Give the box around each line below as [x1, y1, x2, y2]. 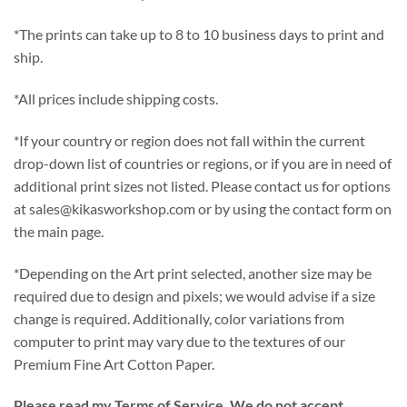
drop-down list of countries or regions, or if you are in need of [14, 154, 392, 172]
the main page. [14, 222, 104, 240]
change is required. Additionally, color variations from [14, 309, 344, 327]
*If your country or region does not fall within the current [14, 131, 365, 149]
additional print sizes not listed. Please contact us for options [14, 176, 391, 194]
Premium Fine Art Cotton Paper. [14, 354, 214, 372]
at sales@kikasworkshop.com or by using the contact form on [14, 199, 392, 217]
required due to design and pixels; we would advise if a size [14, 286, 375, 304]
